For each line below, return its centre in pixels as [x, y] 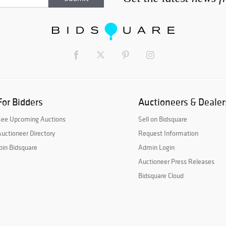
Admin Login [156, 148]
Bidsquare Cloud [161, 176]
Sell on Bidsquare [163, 119]
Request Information [168, 133]
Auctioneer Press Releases [176, 162]
